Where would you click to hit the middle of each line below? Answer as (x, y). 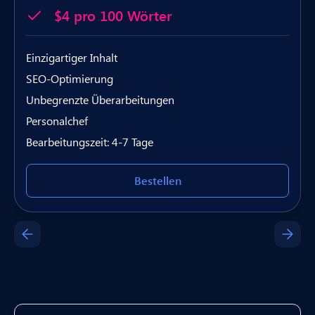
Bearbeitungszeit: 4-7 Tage (90, 141)
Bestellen (157, 180)
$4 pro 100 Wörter (113, 15)
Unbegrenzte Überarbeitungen (100, 99)
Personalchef (57, 120)
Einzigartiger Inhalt (72, 57)
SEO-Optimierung (70, 78)
